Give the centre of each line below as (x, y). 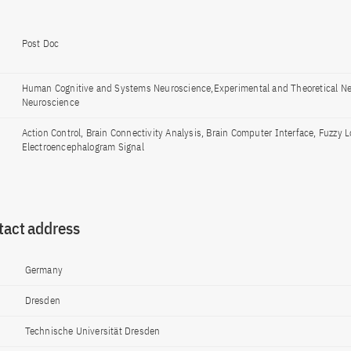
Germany (43, 270)
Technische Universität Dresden (92, 331)
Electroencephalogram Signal (83, 147)
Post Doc (40, 43)
